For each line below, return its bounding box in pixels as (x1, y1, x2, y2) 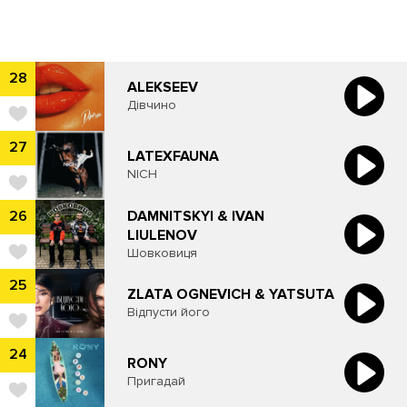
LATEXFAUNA (127, 147, 219, 166)
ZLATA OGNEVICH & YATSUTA (127, 285, 334, 304)
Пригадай (127, 373, 185, 390)
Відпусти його (127, 304, 210, 321)
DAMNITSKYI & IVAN (127, 206, 264, 225)
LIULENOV (127, 225, 197, 244)
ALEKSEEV (127, 78, 198, 97)
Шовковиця (127, 244, 197, 261)
